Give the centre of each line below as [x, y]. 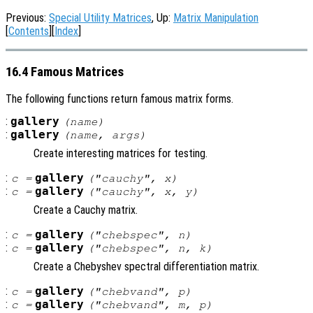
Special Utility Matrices [100, 18]
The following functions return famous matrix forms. [119, 99]
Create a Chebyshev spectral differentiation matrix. [146, 267]
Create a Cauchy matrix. [86, 210]
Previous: [27, 18]
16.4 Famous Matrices [65, 72]
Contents [29, 31]
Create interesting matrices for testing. [121, 154]
